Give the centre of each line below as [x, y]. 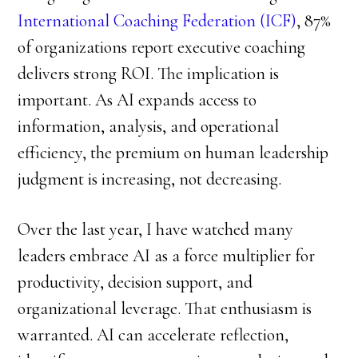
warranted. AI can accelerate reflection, [153, 335]
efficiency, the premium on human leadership [173, 153]
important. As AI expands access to [137, 100]
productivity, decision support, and [135, 282]
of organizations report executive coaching [162, 47]
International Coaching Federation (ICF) [157, 21]
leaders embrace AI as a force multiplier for [167, 256]
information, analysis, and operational [149, 126]
